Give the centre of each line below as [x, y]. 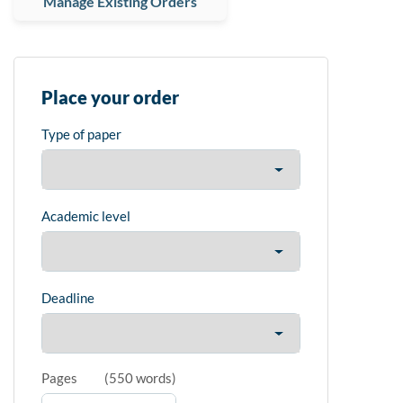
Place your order [110, 98]
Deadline [68, 298]
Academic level [86, 216]
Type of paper [81, 134]
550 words [140, 378]
